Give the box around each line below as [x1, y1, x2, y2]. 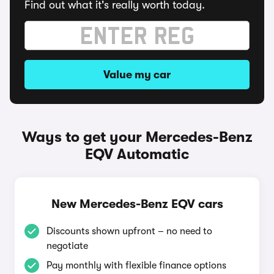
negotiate [46, 240, 88, 251]
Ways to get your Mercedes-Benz [21, 128, 253, 146]
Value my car [103, 68, 171, 81]
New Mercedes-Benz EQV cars [51, 197, 223, 211]
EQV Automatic [85, 146, 189, 163]
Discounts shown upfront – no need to [46, 226, 212, 237]
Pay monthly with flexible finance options [46, 260, 226, 271]
